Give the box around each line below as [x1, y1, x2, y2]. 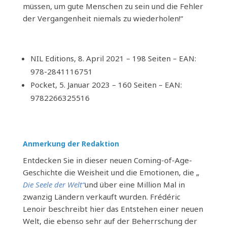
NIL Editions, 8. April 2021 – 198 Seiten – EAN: [30, 53, 196, 63]
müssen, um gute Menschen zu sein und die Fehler [22, 1, 203, 11]
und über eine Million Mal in [84, 179, 185, 190]
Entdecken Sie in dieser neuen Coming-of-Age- [22, 155, 192, 165]
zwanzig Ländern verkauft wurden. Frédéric [22, 192, 180, 202]
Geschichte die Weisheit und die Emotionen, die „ [22, 167, 199, 177]
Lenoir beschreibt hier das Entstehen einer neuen [22, 204, 203, 214]
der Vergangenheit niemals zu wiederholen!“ [22, 13, 183, 23]
